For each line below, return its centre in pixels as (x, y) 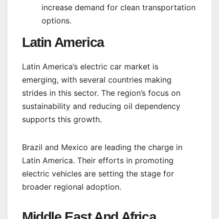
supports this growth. (62, 119)
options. (56, 20)
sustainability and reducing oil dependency (101, 106)
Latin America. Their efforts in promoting (98, 160)
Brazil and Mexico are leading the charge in (102, 147)
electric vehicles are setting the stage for (98, 173)
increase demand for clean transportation (119, 7)
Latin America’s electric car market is (90, 66)
